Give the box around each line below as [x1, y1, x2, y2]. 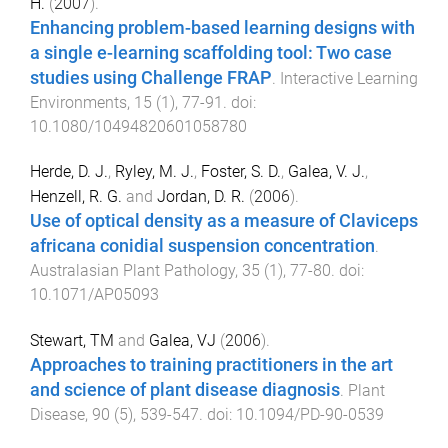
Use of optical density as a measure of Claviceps [30, 211, 418, 232]
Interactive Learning [280, 69, 418, 89]
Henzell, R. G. [30, 187, 122, 207]
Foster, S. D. [201, 162, 281, 182]
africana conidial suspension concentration [30, 236, 375, 257]
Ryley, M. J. [115, 162, 194, 182]
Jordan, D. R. [157, 187, 245, 207]
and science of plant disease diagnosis [30, 379, 340, 400]
